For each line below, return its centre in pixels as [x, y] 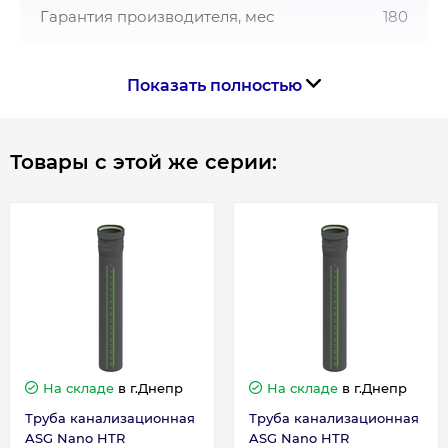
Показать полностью [216, 86]
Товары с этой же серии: [143, 162]
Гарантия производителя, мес [157, 17]
